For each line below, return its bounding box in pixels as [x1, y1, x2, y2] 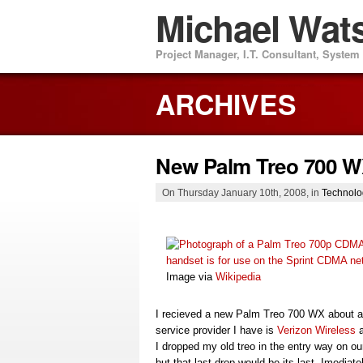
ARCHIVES [156, 83, 297, 123]
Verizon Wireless [277, 324, 356, 337]
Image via [166, 271, 216, 284]
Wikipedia [216, 271, 261, 284]
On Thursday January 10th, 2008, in [162, 186, 322, 198]
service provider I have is [156, 324, 277, 337]
